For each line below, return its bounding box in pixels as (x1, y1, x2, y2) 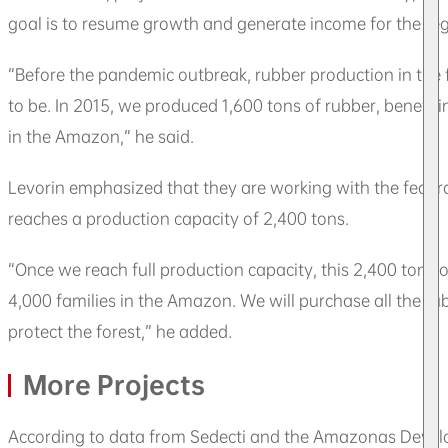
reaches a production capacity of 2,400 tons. (8, 207, 349, 229)
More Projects (23, 368, 205, 401)
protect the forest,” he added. (8, 320, 232, 342)
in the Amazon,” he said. (8, 125, 194, 147)
